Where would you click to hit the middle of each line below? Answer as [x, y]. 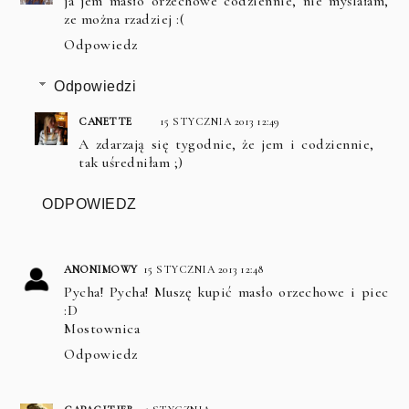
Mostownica [102, 328]
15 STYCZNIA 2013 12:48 [203, 269]
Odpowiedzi [95, 86]
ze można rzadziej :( [125, 19]
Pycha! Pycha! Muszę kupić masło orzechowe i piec [226, 292]
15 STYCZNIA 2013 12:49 [220, 121]
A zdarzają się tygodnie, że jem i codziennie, [226, 144]
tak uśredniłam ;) [131, 162]
